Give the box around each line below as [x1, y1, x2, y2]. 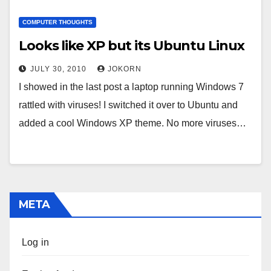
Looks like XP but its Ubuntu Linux [19, 38, 244, 54]
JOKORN [108, 65, 142, 73]
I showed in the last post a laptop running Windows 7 [19, 82, 244, 92]
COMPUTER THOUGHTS [22, 19, 93, 25]
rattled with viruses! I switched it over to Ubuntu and [19, 100, 238, 110]
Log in [22, 237, 50, 247]
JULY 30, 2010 [30, 65, 89, 73]
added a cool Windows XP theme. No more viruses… [19, 118, 246, 128]
